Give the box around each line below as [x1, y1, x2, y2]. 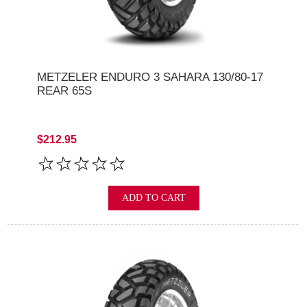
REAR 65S [36, 84, 92, 97]
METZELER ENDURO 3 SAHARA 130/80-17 [36, 70, 263, 84]
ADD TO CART [121, 193, 186, 204]
